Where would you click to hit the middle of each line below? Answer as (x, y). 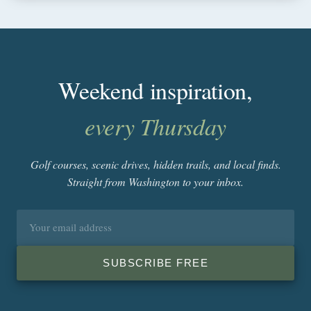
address (39, 238)
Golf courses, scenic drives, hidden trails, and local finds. (155, 164)
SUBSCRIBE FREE (155, 262)
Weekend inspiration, (155, 90)
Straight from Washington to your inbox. (155, 181)
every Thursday (155, 126)
